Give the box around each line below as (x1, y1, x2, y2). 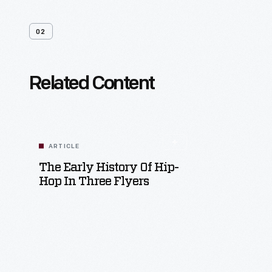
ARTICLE (49, 143, 80, 150)
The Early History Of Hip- (39, 161, 178, 174)
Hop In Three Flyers (39, 175, 149, 188)
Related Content (29, 75, 154, 94)
